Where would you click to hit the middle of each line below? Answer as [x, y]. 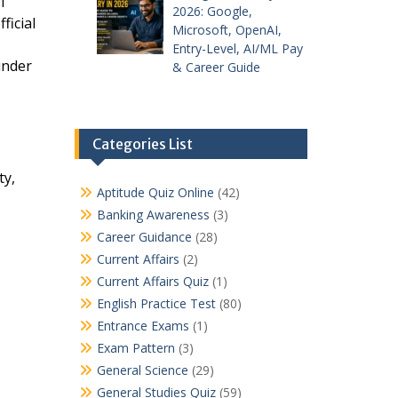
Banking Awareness [153, 215]
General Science [142, 370]
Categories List [142, 144]
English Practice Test [156, 304]
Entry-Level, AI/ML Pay [238, 49]
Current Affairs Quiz [152, 282]
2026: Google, [212, 12]
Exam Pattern [135, 348]
